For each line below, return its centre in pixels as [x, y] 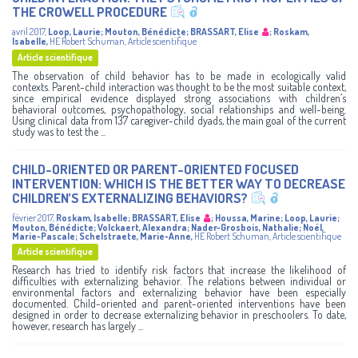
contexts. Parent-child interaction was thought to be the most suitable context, [179, 86]
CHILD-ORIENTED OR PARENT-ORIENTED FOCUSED [155, 169]
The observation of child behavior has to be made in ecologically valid [179, 75]
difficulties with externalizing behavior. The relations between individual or [179, 280]
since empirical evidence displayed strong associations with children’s [179, 97]
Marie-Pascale [44, 236]
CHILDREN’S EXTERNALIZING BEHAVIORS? [130, 197]
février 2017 [32, 217]
